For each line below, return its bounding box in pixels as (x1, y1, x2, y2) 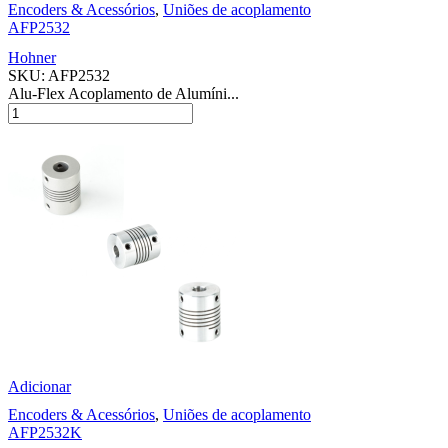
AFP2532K (8, 423, 82, 441)
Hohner (8, 48, 56, 66)
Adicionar (8, 377, 71, 395)
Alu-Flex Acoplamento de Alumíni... (8, 84, 239, 102)
